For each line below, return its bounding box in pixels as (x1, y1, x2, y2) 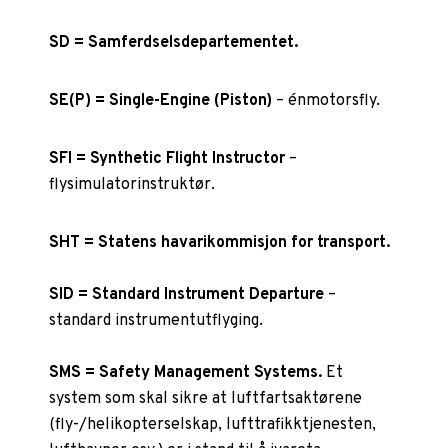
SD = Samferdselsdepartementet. (49, 32, 299, 53)
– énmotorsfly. (272, 90, 381, 111)
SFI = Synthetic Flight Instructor (49, 148, 286, 169)
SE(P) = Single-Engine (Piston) (49, 90, 273, 111)
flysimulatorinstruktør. (49, 174, 216, 195)
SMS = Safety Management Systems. (49, 362, 323, 383)
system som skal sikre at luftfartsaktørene (49, 388, 363, 409)
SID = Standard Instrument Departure (49, 284, 325, 305)
